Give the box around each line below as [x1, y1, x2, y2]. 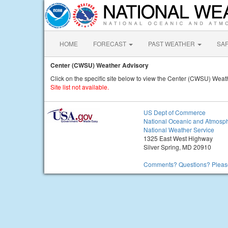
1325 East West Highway [144, 134, 213, 142]
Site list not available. [50, 82, 109, 91]
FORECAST [93, 39, 128, 48]
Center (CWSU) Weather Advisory [50, 61, 149, 70]
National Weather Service [144, 125, 214, 134]
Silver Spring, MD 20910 [144, 142, 211, 151]
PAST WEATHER [148, 39, 196, 48]
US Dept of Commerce [144, 108, 206, 117]
